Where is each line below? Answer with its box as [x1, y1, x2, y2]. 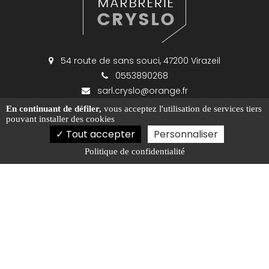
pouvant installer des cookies [6, 114, 115, 124]
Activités [70, 238, 106, 250]
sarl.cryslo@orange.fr [94, 84, 188, 97]
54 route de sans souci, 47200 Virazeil [58, 54, 220, 67]
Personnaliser [153, 127, 218, 141]
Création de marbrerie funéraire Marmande [45, 250, 232, 263]
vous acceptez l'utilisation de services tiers [101, 104, 262, 113]
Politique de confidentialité [84, 147, 185, 156]
